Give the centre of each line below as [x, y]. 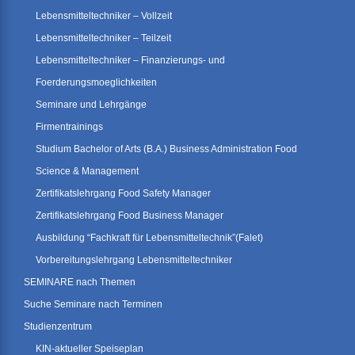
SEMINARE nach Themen [80, 282]
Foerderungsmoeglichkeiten [96, 83]
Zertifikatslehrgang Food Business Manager [130, 216]
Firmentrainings [69, 127]
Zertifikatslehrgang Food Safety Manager [123, 194]
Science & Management [87, 172]
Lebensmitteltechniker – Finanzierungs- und [130, 61]
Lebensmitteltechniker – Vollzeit [104, 16]
